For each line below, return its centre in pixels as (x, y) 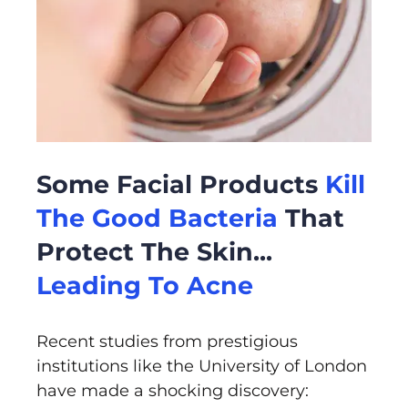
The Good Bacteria (157, 219)
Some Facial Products (181, 185)
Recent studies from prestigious (167, 342)
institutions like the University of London (202, 367)
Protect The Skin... (154, 252)
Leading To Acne (145, 286)
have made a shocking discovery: (173, 391)
